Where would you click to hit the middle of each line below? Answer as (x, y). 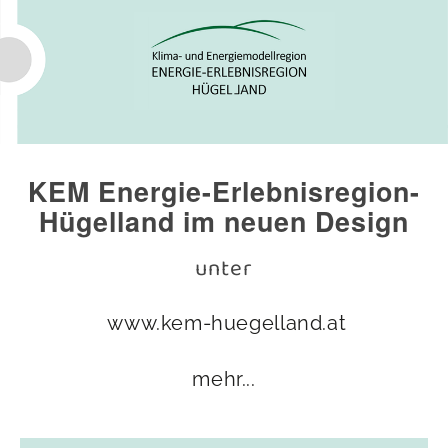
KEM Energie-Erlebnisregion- (224, 190)
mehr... (224, 378)
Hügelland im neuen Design (224, 220)
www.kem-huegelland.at (224, 322)
